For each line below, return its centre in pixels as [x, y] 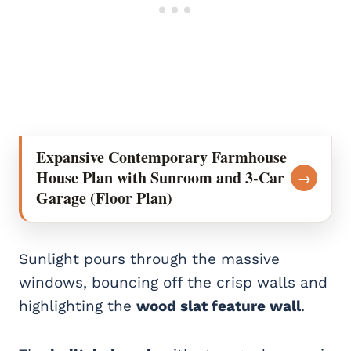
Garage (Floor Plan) [104, 198]
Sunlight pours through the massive [149, 259]
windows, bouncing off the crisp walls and [173, 283]
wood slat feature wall [219, 306]
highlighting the [78, 306]
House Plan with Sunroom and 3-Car [160, 178]
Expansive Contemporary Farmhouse [161, 157]
